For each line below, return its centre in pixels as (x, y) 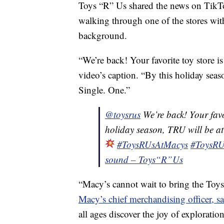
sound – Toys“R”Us (144, 159)
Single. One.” (104, 90)
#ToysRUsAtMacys (152, 144)
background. (103, 35)
